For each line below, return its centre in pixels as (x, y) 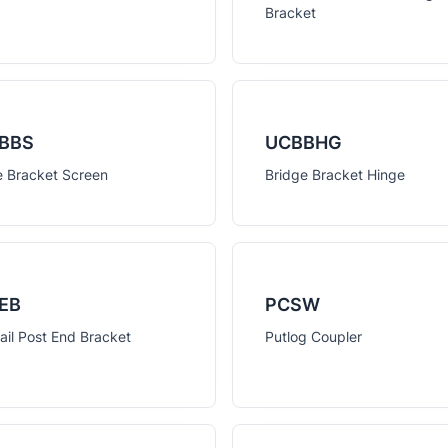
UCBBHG (303, 142)
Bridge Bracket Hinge (335, 174)
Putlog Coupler (313, 336)
